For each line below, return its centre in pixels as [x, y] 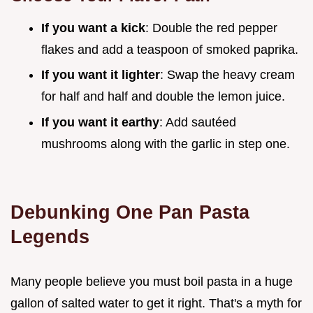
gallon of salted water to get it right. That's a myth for [156, 304]
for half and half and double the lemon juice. [163, 97]
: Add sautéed [198, 123]
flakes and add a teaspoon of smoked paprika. [170, 49]
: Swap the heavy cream [227, 75]
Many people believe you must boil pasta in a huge [152, 282]
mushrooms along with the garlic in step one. [166, 144]
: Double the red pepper [211, 28]
